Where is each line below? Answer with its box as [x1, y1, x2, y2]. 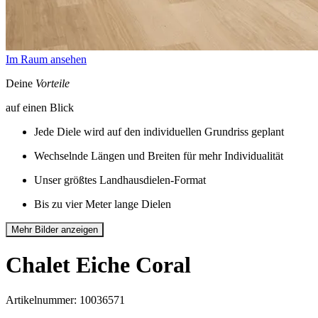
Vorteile [35, 77, 70, 89]
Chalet [6, 252, 70, 278]
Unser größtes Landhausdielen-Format [34, 174, 206, 186]
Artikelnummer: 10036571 [6, 293, 125, 306]
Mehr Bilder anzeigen [11, 224, 98, 235]
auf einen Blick [6, 102, 74, 114]
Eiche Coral [70, 252, 191, 278]
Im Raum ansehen [6, 53, 87, 65]
